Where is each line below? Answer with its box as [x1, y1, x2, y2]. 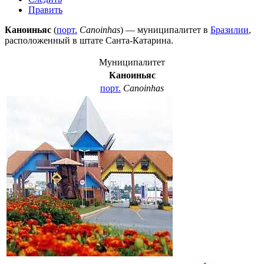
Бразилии [210, 24, 249, 35]
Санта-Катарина [105, 35, 171, 45]
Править [28, 4, 62, 15]
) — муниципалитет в [120, 24, 210, 35]
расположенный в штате [5, 35, 105, 45]
